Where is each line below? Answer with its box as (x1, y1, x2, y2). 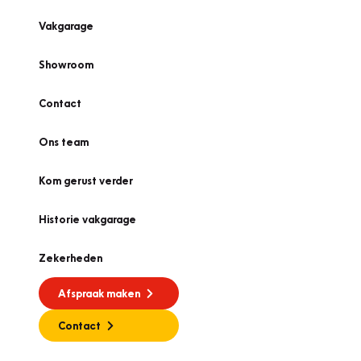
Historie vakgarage (39, 213, 136, 226)
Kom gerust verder (39, 174, 133, 187)
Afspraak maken (58, 287, 140, 300)
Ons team (39, 135, 89, 148)
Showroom (39, 58, 93, 71)
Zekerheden (39, 251, 102, 264)
